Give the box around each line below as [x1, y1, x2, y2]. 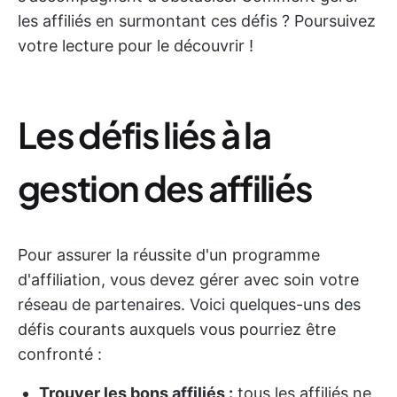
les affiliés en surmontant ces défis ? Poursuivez [18, 12, 376, 30]
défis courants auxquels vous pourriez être [18, 320, 336, 339]
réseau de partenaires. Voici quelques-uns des [18, 295, 361, 314]
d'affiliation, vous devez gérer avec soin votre [18, 270, 359, 289]
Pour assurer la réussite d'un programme [18, 245, 320, 264]
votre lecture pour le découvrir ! [18, 36, 253, 55]
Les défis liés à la [18, 112, 271, 157]
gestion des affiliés [18, 165, 313, 210]
